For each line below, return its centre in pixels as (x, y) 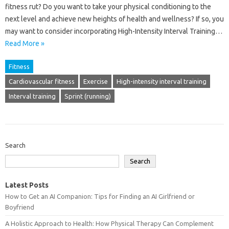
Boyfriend (20, 207)
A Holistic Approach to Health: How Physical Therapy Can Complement (109, 223)
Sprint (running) (88, 96)
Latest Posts (27, 185)
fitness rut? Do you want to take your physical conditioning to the (108, 7)
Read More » (25, 43)
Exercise (96, 81)
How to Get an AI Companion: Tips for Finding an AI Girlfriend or (100, 196)
